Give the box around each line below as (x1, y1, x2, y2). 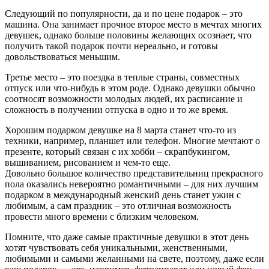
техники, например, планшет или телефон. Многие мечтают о (5, 135, 260, 146)
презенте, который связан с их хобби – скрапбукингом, (5, 146, 230, 157)
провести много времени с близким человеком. (5, 211, 199, 222)
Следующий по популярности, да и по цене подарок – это (5, 8, 243, 19)
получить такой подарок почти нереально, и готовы (5, 40, 218, 51)
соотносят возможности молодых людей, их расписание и (5, 93, 243, 104)
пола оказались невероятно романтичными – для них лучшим (5, 178, 258, 189)
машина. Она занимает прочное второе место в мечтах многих (5, 19, 262, 29)
